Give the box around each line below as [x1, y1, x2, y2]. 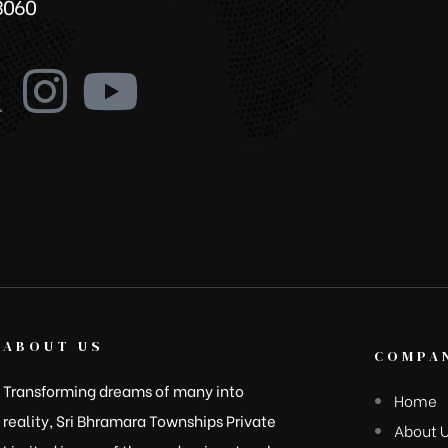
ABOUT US [2, 335, 104, 356]
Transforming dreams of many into [2, 378, 244, 401]
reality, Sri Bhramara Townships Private [2, 408, 276, 431]
